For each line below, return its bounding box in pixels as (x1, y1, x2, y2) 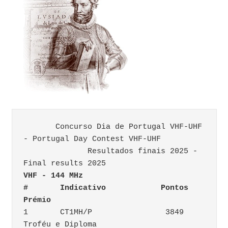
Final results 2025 (23, 159, 106, 168)
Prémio (23, 195, 51, 205)
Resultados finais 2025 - (23, 147, 88, 156)
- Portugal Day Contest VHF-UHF (23, 134, 165, 144)
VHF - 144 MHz (83, 171, 133, 180)
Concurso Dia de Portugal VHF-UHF (23, 122, 55, 131)
